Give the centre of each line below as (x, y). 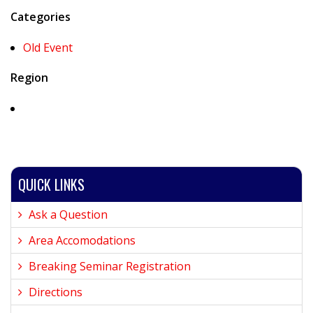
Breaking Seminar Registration (110, 266)
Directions (56, 292)
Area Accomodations (82, 240)
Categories (41, 17)
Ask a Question (68, 214)
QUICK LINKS (51, 184)
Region (29, 78)
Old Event (48, 48)
